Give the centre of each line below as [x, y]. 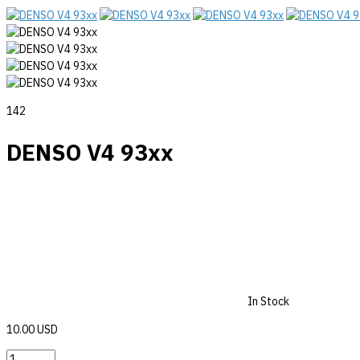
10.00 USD [32, 329]
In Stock [268, 301]
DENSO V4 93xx [90, 152]
